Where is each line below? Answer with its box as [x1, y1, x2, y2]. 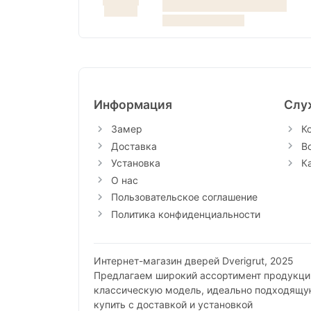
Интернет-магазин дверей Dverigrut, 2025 [93, 255, 294, 267]
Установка [110, 157, 160, 169]
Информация [93, 97, 172, 112]
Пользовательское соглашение [110, 191, 258, 203]
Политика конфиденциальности [110, 208, 260, 220]
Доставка [110, 140, 157, 152]
